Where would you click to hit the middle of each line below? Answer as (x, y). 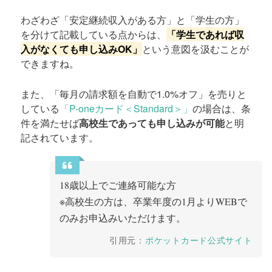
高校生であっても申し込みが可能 (152, 123)
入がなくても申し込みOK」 (82, 49)
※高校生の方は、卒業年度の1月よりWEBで (154, 201)
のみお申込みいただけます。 (123, 217)
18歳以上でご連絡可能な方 (118, 185)
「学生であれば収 (206, 34)
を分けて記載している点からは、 (94, 34)
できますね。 (50, 63)
